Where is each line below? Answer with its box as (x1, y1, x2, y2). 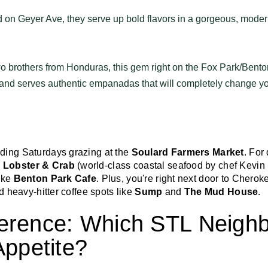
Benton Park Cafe (13, 173, 97, 184)
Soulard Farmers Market (131, 147, 244, 157)
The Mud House (184, 186, 258, 197)
